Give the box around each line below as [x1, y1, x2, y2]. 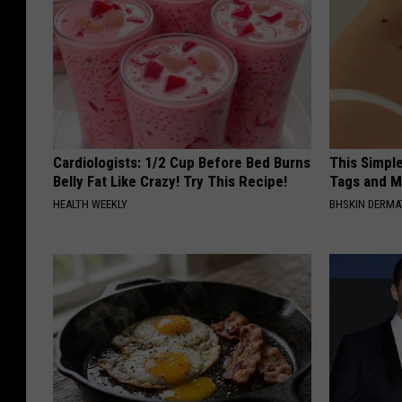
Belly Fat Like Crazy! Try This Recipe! [53, 172, 287, 191]
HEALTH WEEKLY [53, 197, 127, 212]
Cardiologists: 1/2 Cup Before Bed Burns [53, 153, 310, 172]
